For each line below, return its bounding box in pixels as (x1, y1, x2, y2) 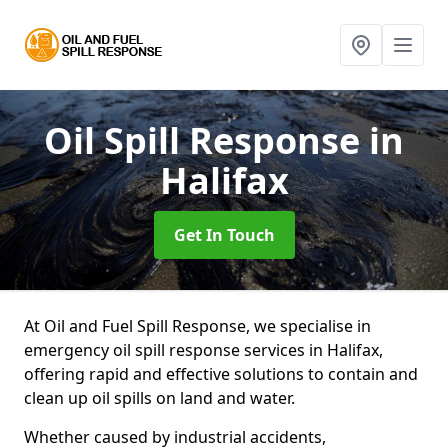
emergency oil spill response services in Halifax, (24, 339, 383, 361)
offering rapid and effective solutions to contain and (24, 363, 418, 385)
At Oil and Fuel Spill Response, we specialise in (24, 315, 371, 337)
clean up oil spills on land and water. (24, 387, 295, 409)
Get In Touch (173, 224, 275, 246)
